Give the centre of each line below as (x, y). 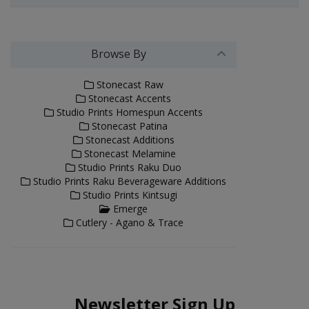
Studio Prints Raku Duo (128, 167)
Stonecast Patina (128, 126)
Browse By (119, 53)
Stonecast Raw (128, 84)
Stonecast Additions (128, 139)
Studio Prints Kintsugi (128, 195)
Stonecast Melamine (128, 153)
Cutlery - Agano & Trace (128, 222)
